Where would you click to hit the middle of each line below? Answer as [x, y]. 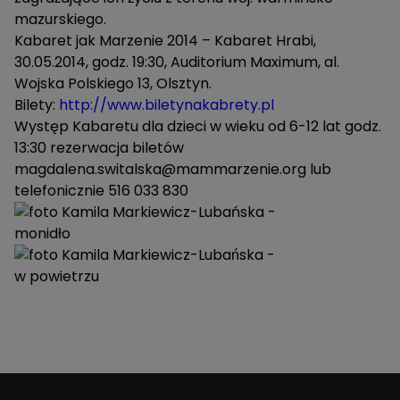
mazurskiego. [60, 19]
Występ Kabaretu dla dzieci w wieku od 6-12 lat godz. [198, 126]
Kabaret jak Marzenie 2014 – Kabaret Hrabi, [165, 41]
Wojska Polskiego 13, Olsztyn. [113, 83]
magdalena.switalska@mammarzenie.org [160, 169]
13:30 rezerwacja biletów [99, 148]
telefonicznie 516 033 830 [101, 191]
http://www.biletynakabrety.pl [167, 105]
